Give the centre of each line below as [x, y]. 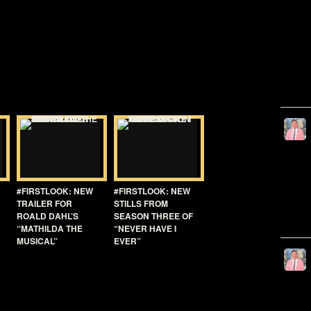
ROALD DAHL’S [48, 216]
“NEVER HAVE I [145, 228]
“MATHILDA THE [50, 228]
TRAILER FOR [44, 203]
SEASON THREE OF [153, 216]
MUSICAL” [37, 241]
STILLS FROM [141, 203]
